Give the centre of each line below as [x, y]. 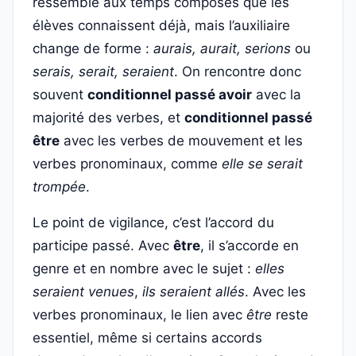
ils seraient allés [193, 292]
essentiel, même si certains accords [147, 338]
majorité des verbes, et [108, 118]
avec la [277, 95]
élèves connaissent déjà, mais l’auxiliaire [161, 25]
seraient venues [83, 292]
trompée [59, 187]
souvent [60, 95]
